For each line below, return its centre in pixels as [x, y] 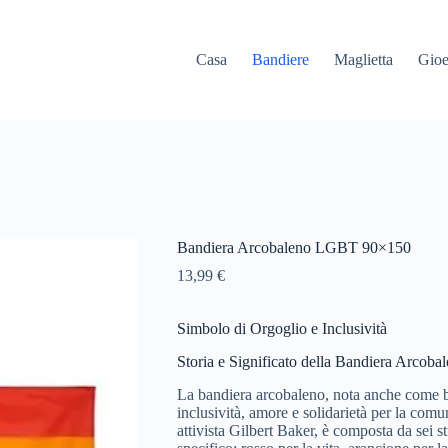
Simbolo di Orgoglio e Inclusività [281, 329]
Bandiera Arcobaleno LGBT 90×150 [293, 248]
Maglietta [364, 59]
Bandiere [281, 59]
